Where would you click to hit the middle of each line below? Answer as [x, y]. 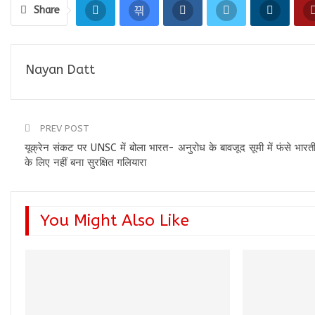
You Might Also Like [115, 221]
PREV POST [63, 129]
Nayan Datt [60, 70]
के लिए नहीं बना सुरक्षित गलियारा [85, 163]
